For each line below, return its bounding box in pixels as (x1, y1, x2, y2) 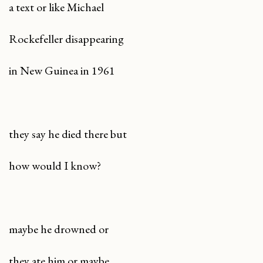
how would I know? (9, 157, 101, 173)
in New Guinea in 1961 (9, 63, 115, 79)
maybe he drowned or (9, 221, 109, 237)
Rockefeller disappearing (9, 31, 124, 47)
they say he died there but (9, 126, 127, 141)
